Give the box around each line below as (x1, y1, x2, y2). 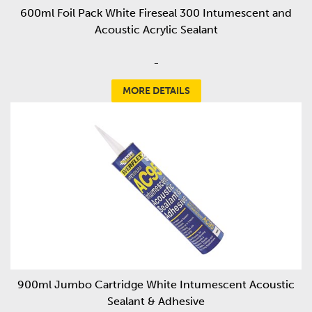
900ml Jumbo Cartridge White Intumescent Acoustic (17, 278, 295, 292)
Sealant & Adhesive (107, 295, 205, 309)
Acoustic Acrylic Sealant (94, 23, 218, 37)
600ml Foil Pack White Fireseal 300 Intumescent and (20, 6, 292, 20)
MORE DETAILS (122, 85, 190, 97)
